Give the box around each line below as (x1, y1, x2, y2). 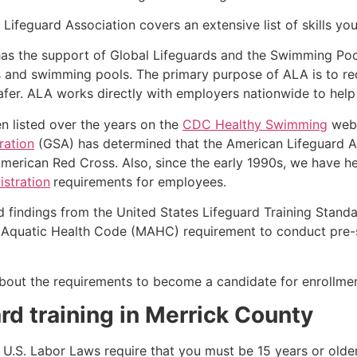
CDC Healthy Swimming (182, 116, 328, 132)
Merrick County (145, 300, 313, 328)
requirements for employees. (53, 173, 226, 190)
